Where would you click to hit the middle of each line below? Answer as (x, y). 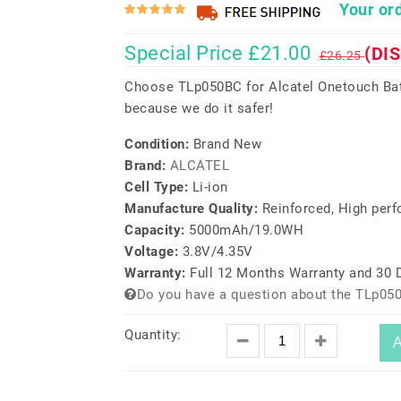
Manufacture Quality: (193, 209)
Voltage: (154, 252)
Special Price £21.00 (218, 53)
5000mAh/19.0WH (246, 230)
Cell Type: (158, 187)
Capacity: (157, 230)
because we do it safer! (199, 108)
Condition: (159, 144)
